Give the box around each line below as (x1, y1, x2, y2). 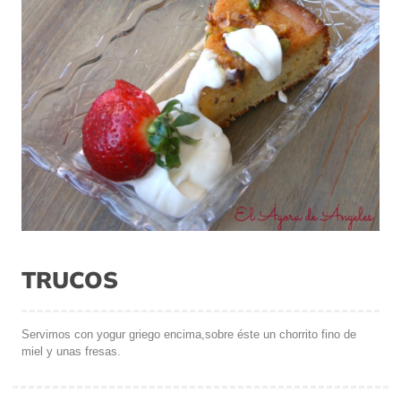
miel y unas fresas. (21, 344, 121, 358)
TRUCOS (21, 264, 118, 294)
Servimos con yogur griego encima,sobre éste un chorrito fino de (21, 327, 356, 341)
